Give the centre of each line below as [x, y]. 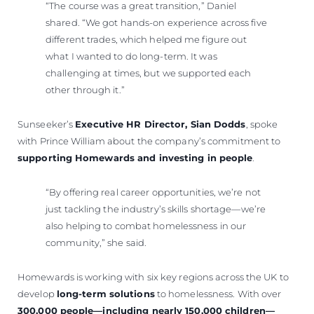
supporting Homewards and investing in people [135, 157]
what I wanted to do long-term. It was [131, 56]
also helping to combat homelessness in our [146, 225]
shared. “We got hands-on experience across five [156, 22]
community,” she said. [96, 242]
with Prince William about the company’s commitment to [149, 141]
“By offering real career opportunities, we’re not [153, 192]
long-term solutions [105, 293]
